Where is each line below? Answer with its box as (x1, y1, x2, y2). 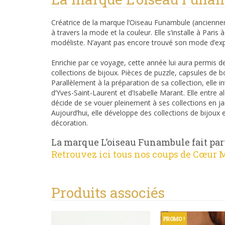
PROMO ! (163, 214, 185, 222)
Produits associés (51, 183, 165, 202)
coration (59, 118, 86, 128)
